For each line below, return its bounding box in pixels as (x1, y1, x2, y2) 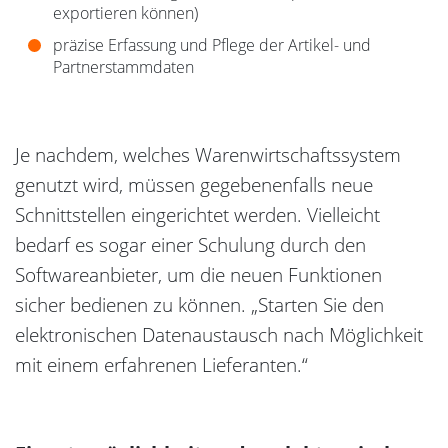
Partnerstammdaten (53, 56, 194, 79)
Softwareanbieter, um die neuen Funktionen (15, 262, 382, 289)
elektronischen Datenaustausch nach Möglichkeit (15, 322, 423, 349)
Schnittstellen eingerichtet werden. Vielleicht (15, 202, 380, 229)
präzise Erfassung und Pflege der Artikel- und (53, 34, 371, 57)
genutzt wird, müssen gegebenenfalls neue (15, 172, 373, 199)
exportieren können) (53, 2, 198, 25)
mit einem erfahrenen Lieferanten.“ (15, 352, 308, 379)
